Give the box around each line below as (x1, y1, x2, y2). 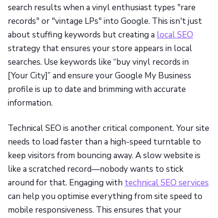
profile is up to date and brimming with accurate (8, 83, 186, 95)
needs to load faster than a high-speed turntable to (8, 136, 201, 147)
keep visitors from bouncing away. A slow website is (8, 149, 200, 161)
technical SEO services (125, 177, 209, 188)
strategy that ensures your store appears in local (8, 42, 192, 54)
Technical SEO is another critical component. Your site (8, 122, 209, 134)
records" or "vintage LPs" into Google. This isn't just (8, 15, 202, 27)
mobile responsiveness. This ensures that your (8, 204, 182, 216)
